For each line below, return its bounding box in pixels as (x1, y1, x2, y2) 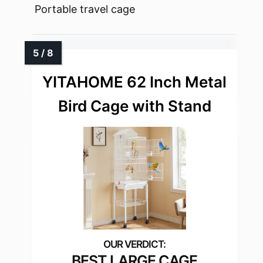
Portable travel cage (35, 3, 135, 16)
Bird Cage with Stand (58, 97, 211, 116)
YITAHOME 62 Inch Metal (42, 73, 227, 92)
